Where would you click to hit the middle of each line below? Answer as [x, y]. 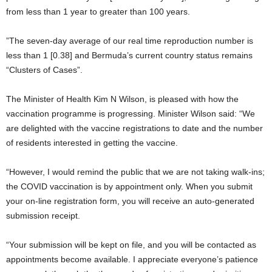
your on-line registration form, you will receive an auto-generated [130, 201]
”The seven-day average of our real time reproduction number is [130, 41]
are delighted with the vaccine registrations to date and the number [134, 128]
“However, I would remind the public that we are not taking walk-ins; [135, 172]
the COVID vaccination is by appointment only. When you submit [129, 186]
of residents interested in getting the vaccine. [92, 143]
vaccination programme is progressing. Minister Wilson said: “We [131, 114]
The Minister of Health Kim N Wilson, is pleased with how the [122, 99]
